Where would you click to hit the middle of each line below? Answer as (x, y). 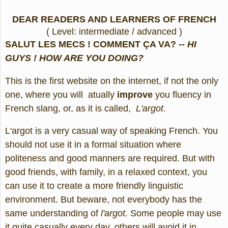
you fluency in (182, 94)
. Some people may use (173, 213)
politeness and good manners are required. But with (110, 159)
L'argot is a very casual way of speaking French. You (111, 131)
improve (135, 94)
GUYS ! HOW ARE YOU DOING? (74, 58)
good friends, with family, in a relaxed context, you (106, 172)
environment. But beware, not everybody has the (104, 200)
